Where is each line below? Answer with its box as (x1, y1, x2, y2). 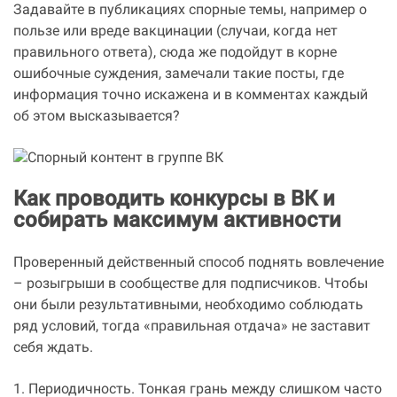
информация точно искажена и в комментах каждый (13, 89, 368, 103)
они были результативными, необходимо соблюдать (13, 299, 363, 313)
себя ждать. (13, 341, 93, 355)
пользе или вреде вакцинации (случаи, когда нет (13, 25, 338, 39)
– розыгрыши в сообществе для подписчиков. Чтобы (13, 277, 368, 292)
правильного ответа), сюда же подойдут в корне (13, 46, 337, 60)
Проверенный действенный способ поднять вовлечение (13, 256, 384, 270)
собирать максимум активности (13, 211, 341, 232)
